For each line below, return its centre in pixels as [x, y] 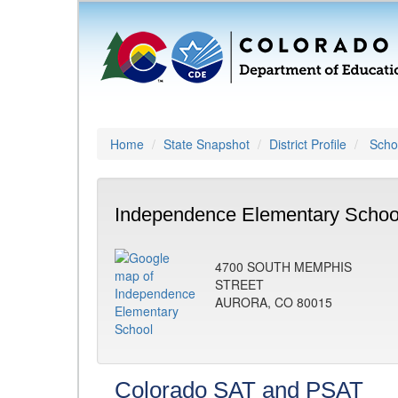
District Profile [308, 144]
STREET [239, 284]
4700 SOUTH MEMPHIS [283, 267]
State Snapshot [207, 144]
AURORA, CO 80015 [274, 302]
